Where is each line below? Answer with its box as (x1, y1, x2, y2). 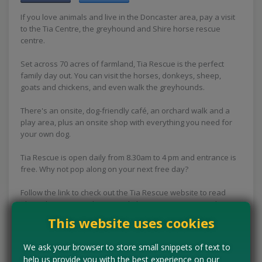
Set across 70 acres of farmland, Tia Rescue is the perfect (20, 58, 224, 69)
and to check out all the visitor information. (20, 210, 171, 221)
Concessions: (20, 233, 72, 244)
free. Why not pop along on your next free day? (20, 163, 188, 174)
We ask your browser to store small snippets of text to (23, 241, 230, 253)
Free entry (74, 233, 110, 244)
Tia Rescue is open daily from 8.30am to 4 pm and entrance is (20, 151, 236, 163)
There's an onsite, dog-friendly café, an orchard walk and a (20, 105, 230, 116)
